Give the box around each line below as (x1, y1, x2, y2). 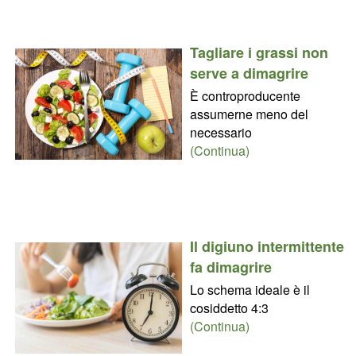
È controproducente (189, 86, 300, 105)
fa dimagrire (189, 256, 272, 277)
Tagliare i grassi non (189, 41, 328, 63)
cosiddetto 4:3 (189, 298, 269, 317)
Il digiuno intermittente (189, 235, 344, 257)
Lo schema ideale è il (189, 280, 310, 299)
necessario (189, 122, 252, 141)
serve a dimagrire (189, 62, 308, 83)
